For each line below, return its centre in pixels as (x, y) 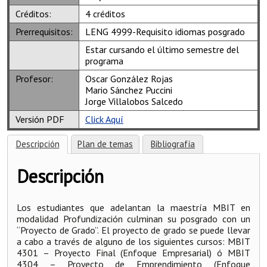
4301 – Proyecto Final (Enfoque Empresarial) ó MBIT (133, 252)
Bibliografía (173, 144)
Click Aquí (104, 119)
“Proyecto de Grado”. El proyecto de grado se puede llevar (133, 230)
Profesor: (34, 79)
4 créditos (105, 14)
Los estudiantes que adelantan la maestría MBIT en (133, 207)
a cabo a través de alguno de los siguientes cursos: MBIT (133, 241)
